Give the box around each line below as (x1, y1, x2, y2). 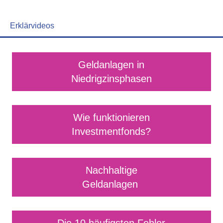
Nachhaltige (85, 165, 137, 176)
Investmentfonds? (72, 126, 151, 137)
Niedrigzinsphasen (71, 73, 152, 85)
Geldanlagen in (78, 59, 145, 71)
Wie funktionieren (73, 112, 150, 123)
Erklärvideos (10, 21, 54, 30)
